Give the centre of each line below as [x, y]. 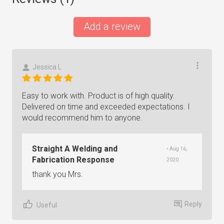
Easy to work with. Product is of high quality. [98, 96]
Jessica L [47, 67]
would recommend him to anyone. [82, 118]
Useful [47, 205]
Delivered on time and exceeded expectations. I [106, 107]
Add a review [112, 26]
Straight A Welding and [75, 149]
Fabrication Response [73, 160]
